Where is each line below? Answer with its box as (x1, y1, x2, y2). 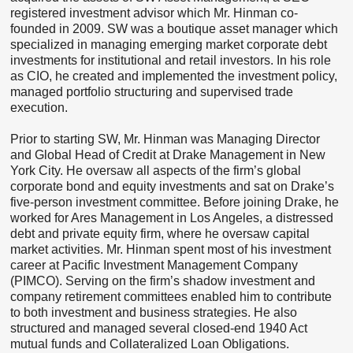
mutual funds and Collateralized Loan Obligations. (9, 337, 289, 351)
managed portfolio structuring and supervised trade (9, 85, 293, 98)
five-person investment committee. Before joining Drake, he (9, 195, 339, 209)
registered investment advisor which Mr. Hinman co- (9, 6, 298, 20)
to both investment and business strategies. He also (9, 306, 297, 319)
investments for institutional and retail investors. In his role (9, 54, 331, 67)
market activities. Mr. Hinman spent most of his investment (9, 243, 331, 256)
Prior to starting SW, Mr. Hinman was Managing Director (9, 132, 320, 146)
